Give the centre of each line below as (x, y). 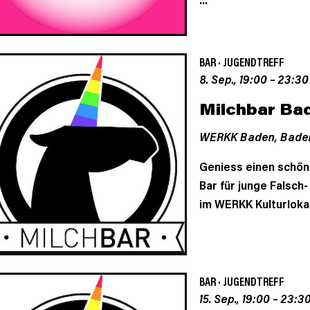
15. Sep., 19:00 (234, 299)
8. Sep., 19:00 (233, 79)
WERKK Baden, (239, 136)
